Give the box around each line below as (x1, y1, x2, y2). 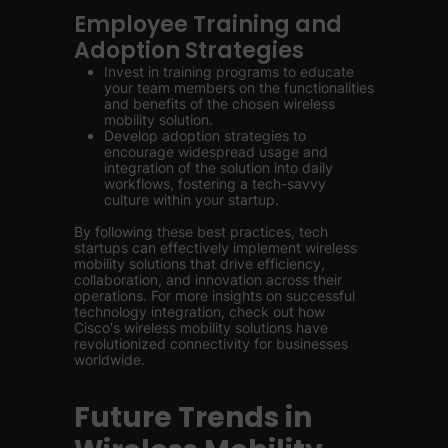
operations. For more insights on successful (74, 287, 355, 304)
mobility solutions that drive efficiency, (74, 255, 325, 272)
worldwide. (74, 351, 145, 368)
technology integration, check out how (74, 303, 325, 320)
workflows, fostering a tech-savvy (104, 175, 326, 192)
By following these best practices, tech (74, 223, 328, 240)
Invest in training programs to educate (104, 63, 354, 80)
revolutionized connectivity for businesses (74, 335, 348, 352)
